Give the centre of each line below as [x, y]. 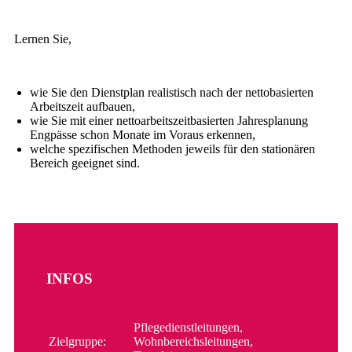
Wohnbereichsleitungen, [194, 341]
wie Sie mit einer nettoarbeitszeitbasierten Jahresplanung [169, 121]
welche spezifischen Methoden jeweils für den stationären [172, 149]
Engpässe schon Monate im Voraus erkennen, [143, 135]
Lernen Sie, [43, 39]
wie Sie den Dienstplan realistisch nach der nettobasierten [172, 93]
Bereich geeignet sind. [85, 163]
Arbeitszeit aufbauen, [82, 107]
